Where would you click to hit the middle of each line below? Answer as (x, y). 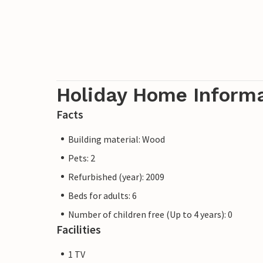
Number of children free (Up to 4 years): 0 (150, 214)
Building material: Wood (117, 139)
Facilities (79, 229)
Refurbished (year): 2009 (116, 176)
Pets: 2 (82, 158)
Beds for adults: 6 (102, 195)
